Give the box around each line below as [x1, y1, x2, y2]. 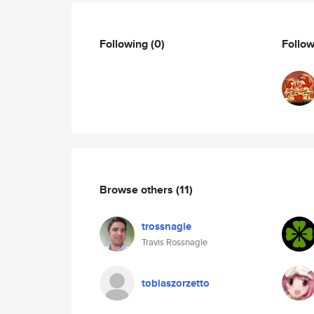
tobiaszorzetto [142, 275, 210, 291]
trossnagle [142, 219, 191, 234]
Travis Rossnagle [142, 235, 207, 249]
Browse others [100, 181, 176, 198]
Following [100, 35, 151, 52]
